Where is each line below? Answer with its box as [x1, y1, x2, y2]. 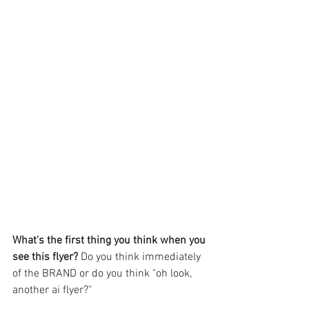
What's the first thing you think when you [12, 234, 208, 248]
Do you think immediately [81, 250, 203, 264]
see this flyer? [12, 250, 81, 264]
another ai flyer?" [12, 283, 92, 297]
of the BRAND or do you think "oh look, [12, 267, 195, 281]
